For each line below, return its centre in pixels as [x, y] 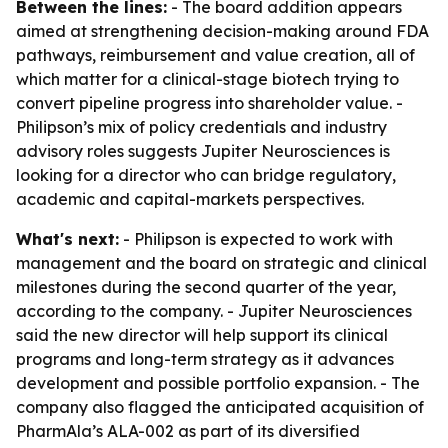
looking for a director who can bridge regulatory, [206, 175]
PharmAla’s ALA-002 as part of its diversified [188, 431]
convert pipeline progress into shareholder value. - [209, 103]
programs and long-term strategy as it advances [205, 359]
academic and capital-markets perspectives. [190, 199]
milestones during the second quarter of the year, [206, 287]
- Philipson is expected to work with [256, 239]
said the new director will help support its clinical [202, 335]
